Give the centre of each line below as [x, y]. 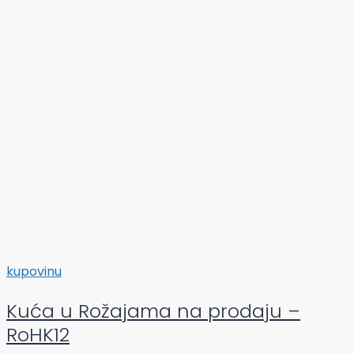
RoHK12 [38, 335]
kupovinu [34, 272]
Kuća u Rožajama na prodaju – [153, 311]
